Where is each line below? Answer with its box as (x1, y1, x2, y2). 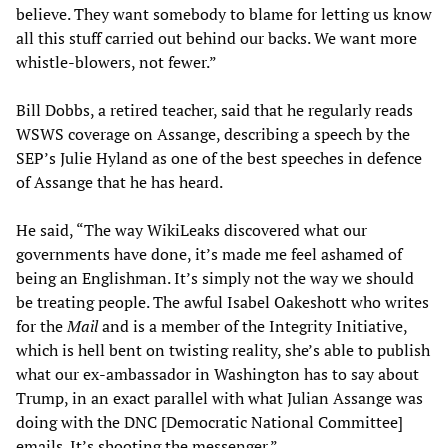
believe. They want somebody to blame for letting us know (16, 2, 432, 25)
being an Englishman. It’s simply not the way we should (16, 266, 414, 289)
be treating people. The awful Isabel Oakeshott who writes (16, 290, 429, 313)
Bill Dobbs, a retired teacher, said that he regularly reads (16, 98, 413, 121)
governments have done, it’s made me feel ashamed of (16, 242, 402, 265)
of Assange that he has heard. (16, 170, 223, 193)
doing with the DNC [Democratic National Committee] (16, 410, 403, 433)
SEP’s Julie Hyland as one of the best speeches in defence (16, 146, 422, 169)
